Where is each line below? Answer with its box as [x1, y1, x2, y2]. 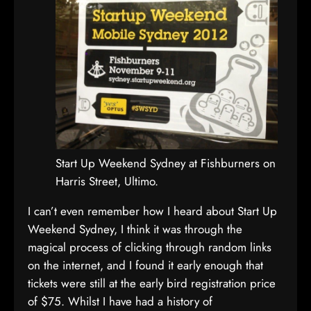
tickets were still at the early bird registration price [28, 275, 276, 292]
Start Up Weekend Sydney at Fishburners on [56, 155, 276, 171]
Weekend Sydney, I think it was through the [28, 221, 242, 237]
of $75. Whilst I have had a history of [28, 293, 212, 310]
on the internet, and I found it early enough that [28, 257, 263, 274]
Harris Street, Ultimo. [56, 173, 158, 190]
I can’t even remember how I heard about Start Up [28, 203, 277, 219]
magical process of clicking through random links [28, 239, 271, 255]
